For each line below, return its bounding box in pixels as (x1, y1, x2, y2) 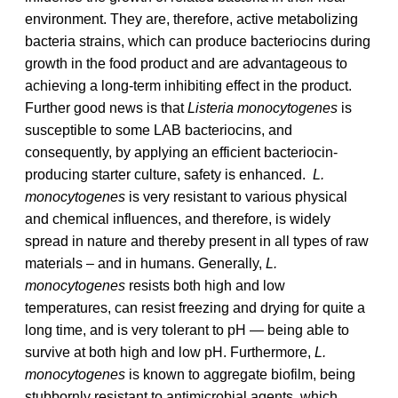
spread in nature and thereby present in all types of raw (25, 233, 369, 249)
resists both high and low (125, 277, 285, 293)
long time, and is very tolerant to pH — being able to (25, 322, 349, 338)
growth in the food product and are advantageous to (25, 55, 347, 71)
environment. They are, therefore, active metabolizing (25, 11, 358, 27)
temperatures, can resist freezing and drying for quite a (25, 299, 365, 315)
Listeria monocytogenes (187, 99, 338, 115)
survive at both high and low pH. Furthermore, (25, 344, 314, 360)
